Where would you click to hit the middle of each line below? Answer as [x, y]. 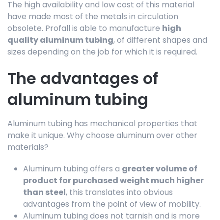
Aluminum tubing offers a [72, 168]
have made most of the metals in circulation [93, 16]
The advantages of [83, 78]
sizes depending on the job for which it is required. [102, 52]
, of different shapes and [160, 40]
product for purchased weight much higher [113, 180]
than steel [44, 192]
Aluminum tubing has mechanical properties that [102, 123]
